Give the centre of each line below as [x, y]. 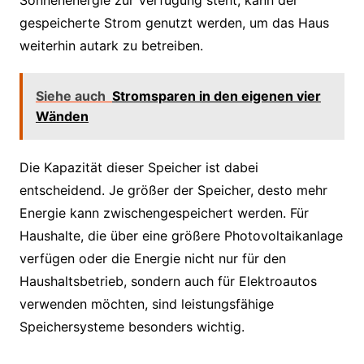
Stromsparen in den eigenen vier [216, 95]
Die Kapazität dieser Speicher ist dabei [139, 167]
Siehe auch [70, 95]
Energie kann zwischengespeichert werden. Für [164, 212]
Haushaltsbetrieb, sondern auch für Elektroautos [168, 281]
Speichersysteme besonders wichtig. [132, 326]
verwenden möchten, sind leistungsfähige [146, 303]
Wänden [62, 116]
